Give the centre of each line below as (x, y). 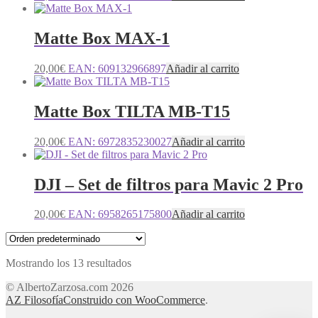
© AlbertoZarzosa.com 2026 (70, 287)
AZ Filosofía (34, 300)
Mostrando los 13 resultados (68, 263)
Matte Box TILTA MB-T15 (132, 111)
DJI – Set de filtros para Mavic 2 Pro (169, 184)
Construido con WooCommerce (134, 300)
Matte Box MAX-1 (102, 38)
